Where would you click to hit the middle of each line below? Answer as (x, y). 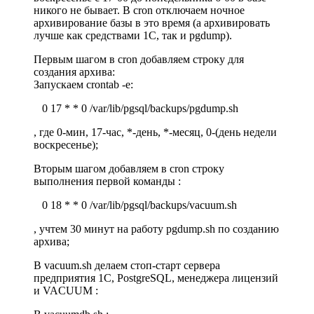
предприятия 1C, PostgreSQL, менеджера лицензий (156, 278)
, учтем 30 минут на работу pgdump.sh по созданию (156, 228)
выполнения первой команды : (107, 181)
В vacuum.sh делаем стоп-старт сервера (127, 265)
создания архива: (74, 71)
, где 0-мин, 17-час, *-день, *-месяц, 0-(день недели (155, 132)
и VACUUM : (66, 290)
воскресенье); (66, 144)
